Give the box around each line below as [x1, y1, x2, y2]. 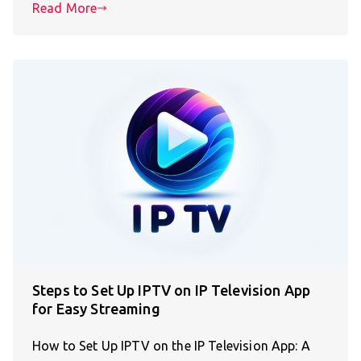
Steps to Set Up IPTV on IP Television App [32, 282, 311, 299]
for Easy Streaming [32, 301, 160, 317]
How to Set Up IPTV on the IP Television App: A [32, 338, 310, 354]
